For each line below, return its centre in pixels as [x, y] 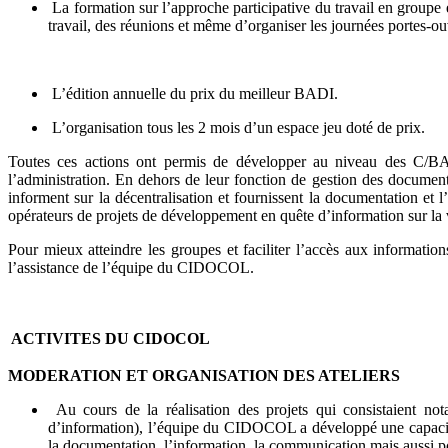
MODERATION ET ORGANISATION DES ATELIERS [204, 376]
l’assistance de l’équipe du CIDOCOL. [131, 268]
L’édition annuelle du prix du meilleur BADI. [193, 94]
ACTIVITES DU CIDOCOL [110, 339]
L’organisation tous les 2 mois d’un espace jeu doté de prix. [236, 128]
